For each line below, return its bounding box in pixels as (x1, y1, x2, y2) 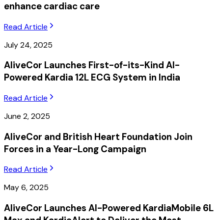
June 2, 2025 (4, 111, 50, 122)
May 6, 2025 (4, 182, 49, 193)
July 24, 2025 (4, 39, 53, 50)
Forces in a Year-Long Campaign (4, 142, 146, 155)
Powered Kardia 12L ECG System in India (4, 71, 180, 84)
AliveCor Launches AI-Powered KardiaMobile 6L (4, 202, 214, 215)
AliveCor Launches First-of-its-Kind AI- (4, 59, 180, 72)
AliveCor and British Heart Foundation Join (4, 130, 192, 143)
